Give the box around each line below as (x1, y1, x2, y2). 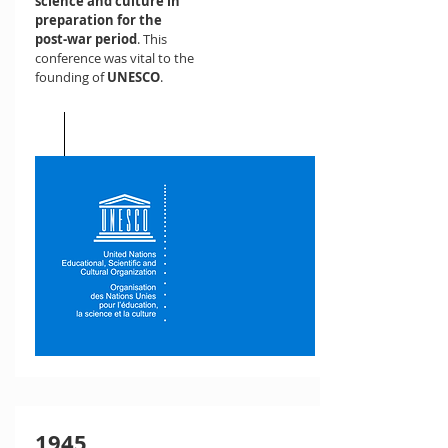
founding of (35, 68, 107, 86)
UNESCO (107, 68, 160, 86)
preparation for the (35, 11, 162, 29)
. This (137, 30, 167, 48)
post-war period (35, 30, 137, 48)
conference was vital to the (35, 49, 194, 67)
